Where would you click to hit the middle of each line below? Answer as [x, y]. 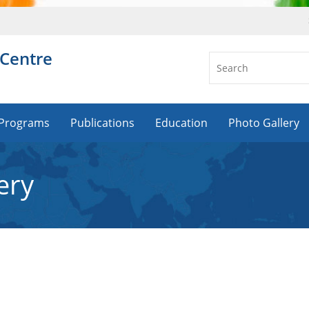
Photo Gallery [264, 123]
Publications [102, 123]
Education [181, 123]
